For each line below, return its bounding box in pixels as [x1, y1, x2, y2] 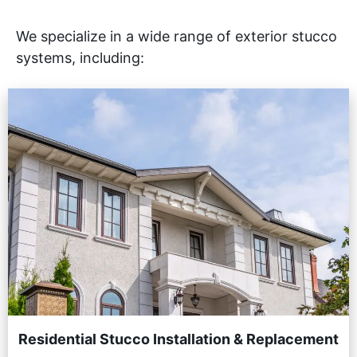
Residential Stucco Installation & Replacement [18, 330, 339, 347]
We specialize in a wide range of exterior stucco [16, 28, 337, 45]
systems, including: [16, 49, 144, 67]
